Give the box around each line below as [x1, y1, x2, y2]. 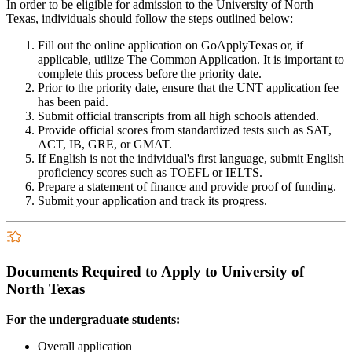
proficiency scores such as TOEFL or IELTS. [38, 166, 262, 180]
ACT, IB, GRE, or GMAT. [38, 137, 172, 152]
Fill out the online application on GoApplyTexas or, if [38, 38, 303, 53]
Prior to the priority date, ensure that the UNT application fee [38, 81, 339, 95]
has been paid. [38, 95, 108, 109]
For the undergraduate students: [6, 312, 183, 326]
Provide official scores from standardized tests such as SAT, [38, 123, 332, 137]
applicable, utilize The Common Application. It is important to [38, 53, 344, 67]
